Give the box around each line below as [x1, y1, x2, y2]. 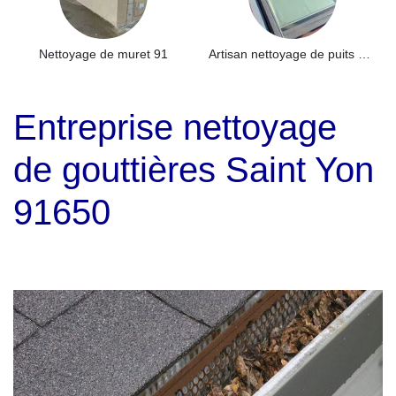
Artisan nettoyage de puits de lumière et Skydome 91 [358, 47, 370, 61]
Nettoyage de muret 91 [39, 47, 168, 61]
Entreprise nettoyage [13, 108, 337, 147]
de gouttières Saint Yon [13, 150, 374, 189]
